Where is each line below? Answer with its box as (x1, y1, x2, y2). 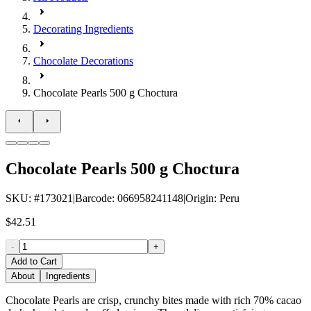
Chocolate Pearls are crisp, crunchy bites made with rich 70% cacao (6, 294, 301, 306)
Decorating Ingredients (33, 23, 133, 35)
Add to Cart (11, 255, 57, 267)
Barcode (75, 192, 112, 204)
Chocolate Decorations (33, 55, 133, 67)
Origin (185, 192, 214, 204)
